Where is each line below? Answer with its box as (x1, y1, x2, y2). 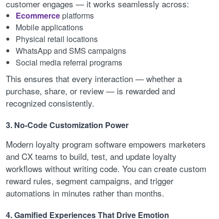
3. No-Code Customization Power (6, 119, 129, 131)
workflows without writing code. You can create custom (6, 162, 206, 175)
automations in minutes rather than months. (6, 186, 164, 199)
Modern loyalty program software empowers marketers (6, 137, 206, 150)
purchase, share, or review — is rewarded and (6, 85, 175, 97)
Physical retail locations (16, 33, 98, 45)
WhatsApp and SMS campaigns (16, 45, 126, 57)
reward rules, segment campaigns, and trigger (6, 174, 174, 187)
